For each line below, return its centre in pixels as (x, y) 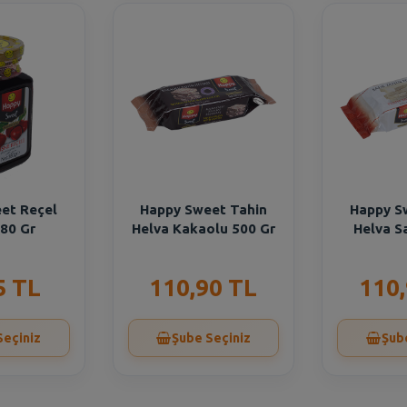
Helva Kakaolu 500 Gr (203, 228)
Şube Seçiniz (211, 338)
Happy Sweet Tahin (203, 209)
